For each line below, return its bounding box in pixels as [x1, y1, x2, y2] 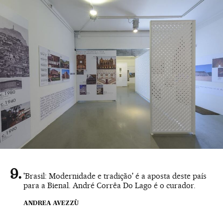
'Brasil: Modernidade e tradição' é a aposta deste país [23, 171, 207, 181]
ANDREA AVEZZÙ [23, 200, 79, 207]
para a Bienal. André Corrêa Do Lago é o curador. [23, 180, 196, 190]
